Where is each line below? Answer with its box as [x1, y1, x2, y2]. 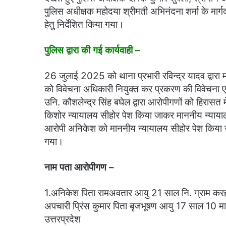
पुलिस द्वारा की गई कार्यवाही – [44, 44, 140, 56]
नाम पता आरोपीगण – [44, 161, 114, 174]
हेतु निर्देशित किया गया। [44, 19, 124, 31]
